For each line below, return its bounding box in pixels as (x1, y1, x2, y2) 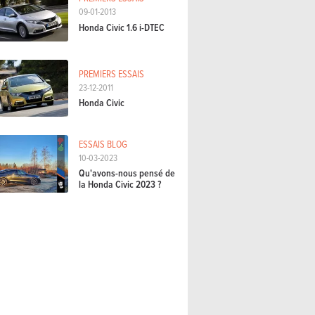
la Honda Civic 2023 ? (79, 177, 161, 192)
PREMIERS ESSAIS (79, 66, 144, 80)
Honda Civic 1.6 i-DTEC (79, 20, 165, 34)
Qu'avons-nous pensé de (79, 166, 175, 181)
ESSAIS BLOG (79, 136, 127, 150)
